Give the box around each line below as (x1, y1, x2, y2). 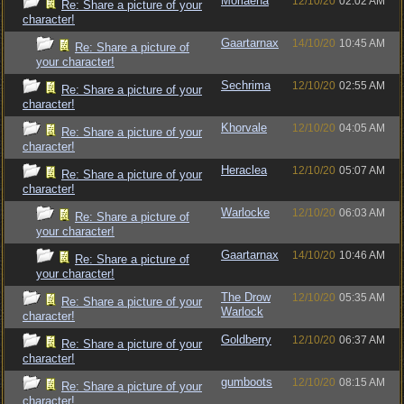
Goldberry (221, 333, 271, 346)
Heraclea (221, 163, 267, 177)
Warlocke (221, 206, 270, 219)
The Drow (221, 290, 271, 304)
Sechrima (221, 78, 271, 92)
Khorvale (221, 121, 267, 134)
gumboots (221, 375, 272, 389)
